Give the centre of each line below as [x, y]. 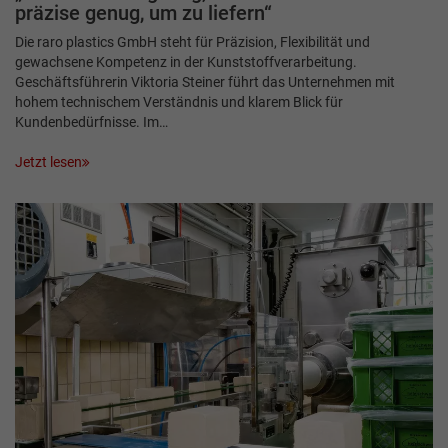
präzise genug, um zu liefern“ [143, 14]
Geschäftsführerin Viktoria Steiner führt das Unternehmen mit [205, 82]
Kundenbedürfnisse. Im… [91, 122]
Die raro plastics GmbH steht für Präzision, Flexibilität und [192, 42]
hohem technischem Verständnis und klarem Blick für [179, 102]
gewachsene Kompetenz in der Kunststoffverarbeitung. [186, 62]
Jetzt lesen [48, 162]
